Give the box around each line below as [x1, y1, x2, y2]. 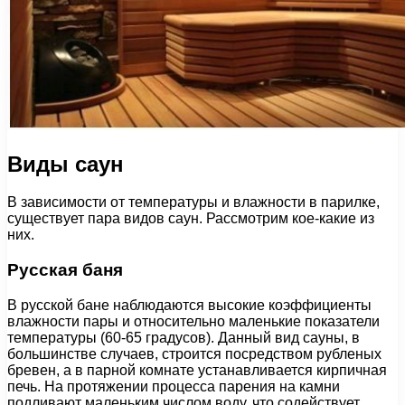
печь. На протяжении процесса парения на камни [7, 378, 340, 394]
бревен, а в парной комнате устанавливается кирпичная [7, 362, 387, 378]
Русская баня [7, 260, 123, 280]
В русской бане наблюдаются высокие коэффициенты [7, 297, 372, 313]
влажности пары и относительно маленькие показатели [7, 313, 380, 329]
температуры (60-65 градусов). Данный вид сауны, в [7, 329, 360, 345]
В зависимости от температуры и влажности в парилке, [7, 194, 380, 211]
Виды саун [7, 151, 124, 176]
